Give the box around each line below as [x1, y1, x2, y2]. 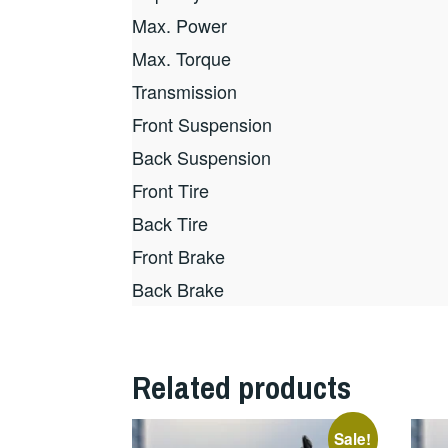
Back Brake [132, 275, 224, 302]
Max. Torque [132, 44, 231, 71]
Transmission [132, 77, 237, 104]
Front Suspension [132, 110, 272, 137]
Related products [132, 365, 351, 409]
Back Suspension [132, 143, 271, 170]
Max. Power [132, 11, 227, 38]
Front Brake [132, 242, 225, 269]
